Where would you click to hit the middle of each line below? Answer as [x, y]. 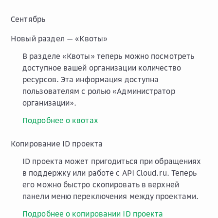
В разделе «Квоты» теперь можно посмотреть [109, 56]
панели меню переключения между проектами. [111, 196]
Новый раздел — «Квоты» [59, 38]
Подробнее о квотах [60, 120]
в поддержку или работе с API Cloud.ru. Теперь [110, 173]
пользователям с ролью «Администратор [99, 91]
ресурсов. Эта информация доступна [91, 79]
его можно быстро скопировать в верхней [101, 184]
